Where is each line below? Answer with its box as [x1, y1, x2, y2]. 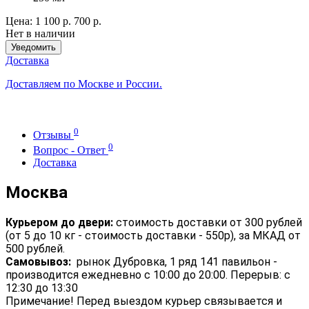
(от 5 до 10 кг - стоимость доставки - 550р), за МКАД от [6, 229, 301, 243]
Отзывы [33, 129, 74, 141]
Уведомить [11, 41, 56, 52]
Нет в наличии [6, 27, 75, 39]
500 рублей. [6, 242, 65, 256]
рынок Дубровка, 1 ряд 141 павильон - [71, 255, 277, 269]
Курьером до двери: [6, 216, 113, 230]
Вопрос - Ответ [33, 144, 108, 157]
